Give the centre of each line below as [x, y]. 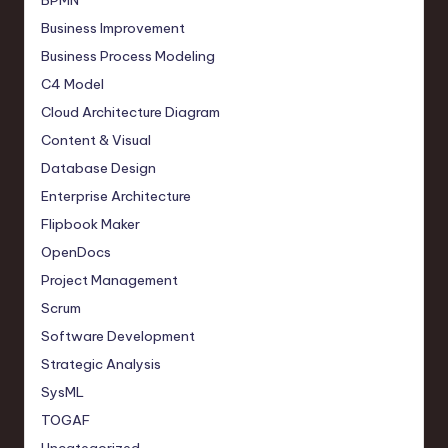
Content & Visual [96, 139]
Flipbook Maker [90, 223]
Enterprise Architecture [116, 195]
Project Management [109, 279]
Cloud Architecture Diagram [130, 111]
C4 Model [72, 83]
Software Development [118, 335]
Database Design [98, 167]
